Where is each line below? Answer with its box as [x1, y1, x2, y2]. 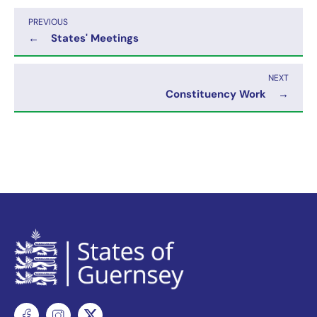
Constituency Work [166, 89, 266, 100]
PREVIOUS [28, 18, 68, 27]
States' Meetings [51, 33, 139, 45]
